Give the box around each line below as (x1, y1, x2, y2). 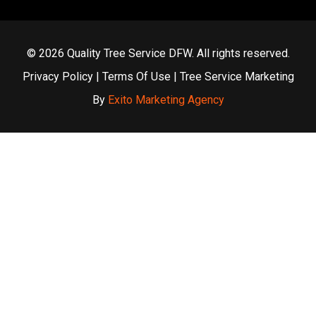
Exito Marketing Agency (107, 92, 224, 107)
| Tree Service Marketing (170, 69, 294, 83)
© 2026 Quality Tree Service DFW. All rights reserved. (26, 46, 290, 60)
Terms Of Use (102, 69, 171, 83)
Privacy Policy (22, 69, 93, 83)
